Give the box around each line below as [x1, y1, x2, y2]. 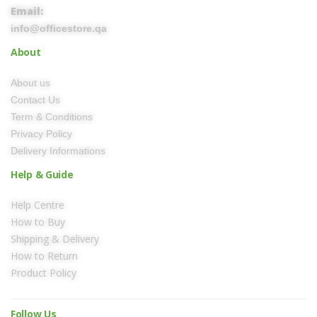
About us [11, 77, 50, 88]
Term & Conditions [11, 111, 93, 122]
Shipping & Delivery [11, 232, 99, 246]
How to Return [11, 249, 78, 263]
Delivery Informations [11, 145, 105, 156]
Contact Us [11, 94, 60, 105]
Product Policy [11, 266, 76, 279]
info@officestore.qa [11, 23, 107, 34]
